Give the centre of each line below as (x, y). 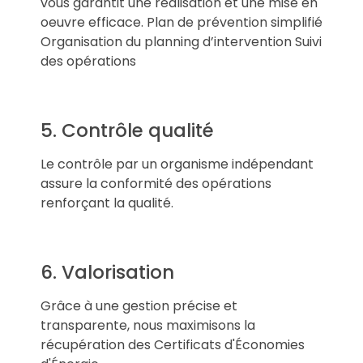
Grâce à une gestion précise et (139, 305)
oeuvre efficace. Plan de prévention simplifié (181, 22)
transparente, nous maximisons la (148, 325)
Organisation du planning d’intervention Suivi (181, 41)
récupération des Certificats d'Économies (173, 344)
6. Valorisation (107, 272)
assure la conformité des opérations (156, 183)
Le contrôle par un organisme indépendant (177, 164)
